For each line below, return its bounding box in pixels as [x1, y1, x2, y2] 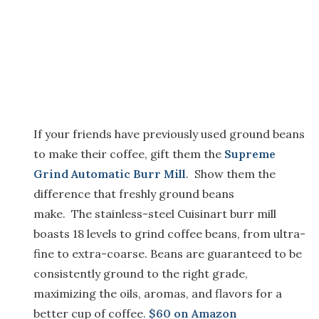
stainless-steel [95, 206, 174, 221]
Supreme [224, 147, 276, 162]
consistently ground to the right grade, [33, 266, 248, 281]
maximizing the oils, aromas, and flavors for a [33, 286, 282, 301]
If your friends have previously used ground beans [33, 127, 305, 142]
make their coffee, [48, 147, 150, 162]
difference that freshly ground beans [33, 187, 234, 202]
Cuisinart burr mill [174, 206, 276, 221]
